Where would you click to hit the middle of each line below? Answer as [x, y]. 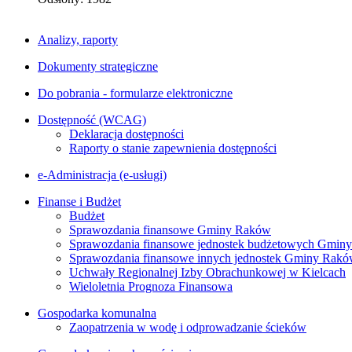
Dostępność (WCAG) [92, 119]
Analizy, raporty [78, 39]
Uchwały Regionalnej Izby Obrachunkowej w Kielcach [207, 272]
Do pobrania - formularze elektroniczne [135, 93]
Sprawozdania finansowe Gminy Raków [170, 229]
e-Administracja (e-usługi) [102, 174]
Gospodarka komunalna [97, 313]
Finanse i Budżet [79, 201]
